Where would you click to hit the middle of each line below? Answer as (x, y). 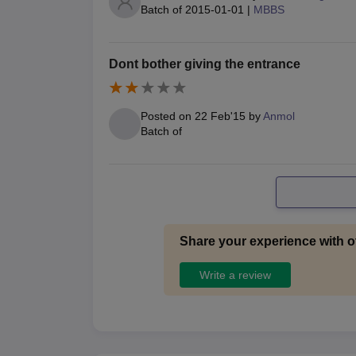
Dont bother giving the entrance (205, 64)
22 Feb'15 (220, 116)
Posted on (168, 116)
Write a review (235, 275)
